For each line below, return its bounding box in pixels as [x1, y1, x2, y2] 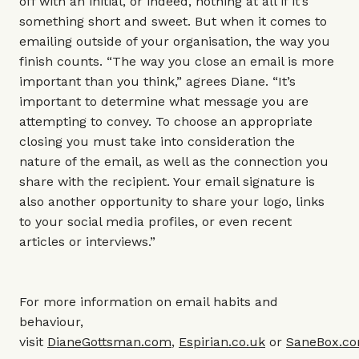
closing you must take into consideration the [19, 134, 295, 149]
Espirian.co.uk [179, 334, 265, 349]
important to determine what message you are [19, 94, 309, 109]
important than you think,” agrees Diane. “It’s [19, 74, 296, 89]
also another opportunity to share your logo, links [19, 194, 325, 209]
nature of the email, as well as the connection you [19, 154, 329, 169]
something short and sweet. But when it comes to [19, 14, 327, 29]
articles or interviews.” [19, 234, 155, 249]
